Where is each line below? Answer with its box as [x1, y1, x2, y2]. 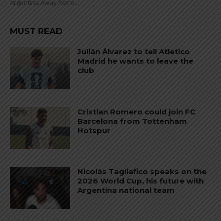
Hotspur [77, 125, 111, 135]
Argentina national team [77, 185, 175, 195]
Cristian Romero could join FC [77, 107, 196, 116]
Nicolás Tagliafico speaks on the [77, 167, 207, 177]
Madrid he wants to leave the [77, 56, 194, 66]
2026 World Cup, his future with [77, 176, 204, 186]
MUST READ [10, 26, 63, 37]
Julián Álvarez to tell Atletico [77, 47, 190, 57]
